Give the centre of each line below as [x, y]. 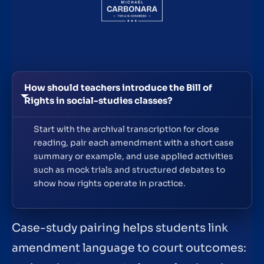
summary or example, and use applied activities [133, 156]
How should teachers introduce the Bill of [118, 87]
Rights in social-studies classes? [98, 100]
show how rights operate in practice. [110, 184]
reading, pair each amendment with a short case [134, 143]
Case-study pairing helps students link [120, 228]
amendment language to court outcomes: [129, 248]
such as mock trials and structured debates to [129, 170]
